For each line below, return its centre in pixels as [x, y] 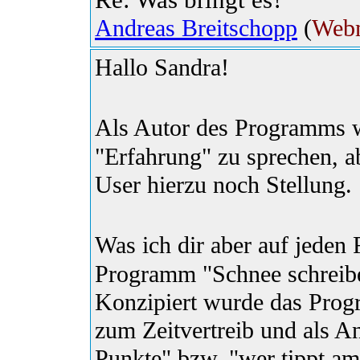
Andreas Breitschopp [196, 29]
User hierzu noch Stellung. [223, 185]
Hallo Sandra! [162, 68]
